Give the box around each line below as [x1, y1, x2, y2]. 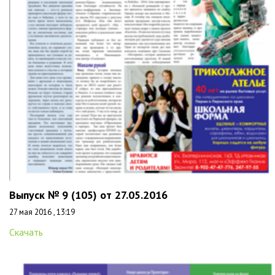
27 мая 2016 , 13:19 [9, 207, 75, 217]
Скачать [9, 226, 43, 238]
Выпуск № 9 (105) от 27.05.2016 [9, 188, 168, 202]
